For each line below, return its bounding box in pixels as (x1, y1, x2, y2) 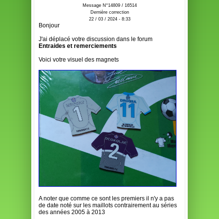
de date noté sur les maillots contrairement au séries (39, 202, 177, 209)
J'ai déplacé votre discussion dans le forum (39, 36, 153, 43)
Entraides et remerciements (39, 43, 117, 49)
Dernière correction (90, 10, 129, 15)
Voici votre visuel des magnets (39, 56, 119, 63)
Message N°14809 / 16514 (82, 3, 137, 8)
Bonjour (39, 22, 60, 29)
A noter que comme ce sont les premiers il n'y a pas (39, 195, 174, 202)
